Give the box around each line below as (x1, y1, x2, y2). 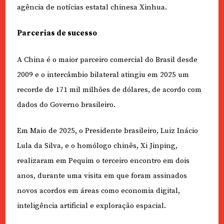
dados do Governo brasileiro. (16, 99, 115, 109)
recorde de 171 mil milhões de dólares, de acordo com (16, 84, 201, 94)
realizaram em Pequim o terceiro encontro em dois (16, 156, 189, 166)
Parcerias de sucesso (16, 28, 97, 38)
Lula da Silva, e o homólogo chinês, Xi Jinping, (16, 141, 177, 151)
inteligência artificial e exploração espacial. (16, 201, 166, 211)
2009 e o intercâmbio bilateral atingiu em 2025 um (16, 69, 189, 79)
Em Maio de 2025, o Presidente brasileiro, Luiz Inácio (16, 126, 198, 136)
